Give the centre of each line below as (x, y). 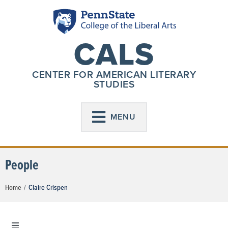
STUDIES (114, 84)
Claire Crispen (48, 188)
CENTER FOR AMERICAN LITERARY (114, 75)
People (22, 164)
